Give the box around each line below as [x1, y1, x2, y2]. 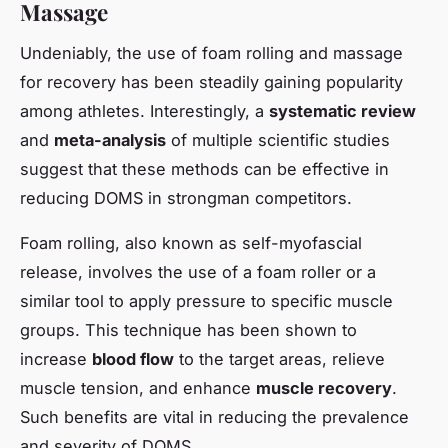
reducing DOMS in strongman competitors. [20, 187, 352, 208]
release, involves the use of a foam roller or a [20, 261, 376, 282]
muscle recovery [256, 377, 392, 398]
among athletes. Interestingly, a [20, 100, 269, 121]
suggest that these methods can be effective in [20, 158, 389, 179]
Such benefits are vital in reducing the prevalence [20, 406, 409, 427]
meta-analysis [54, 129, 166, 150]
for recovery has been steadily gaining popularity [20, 71, 403, 92]
